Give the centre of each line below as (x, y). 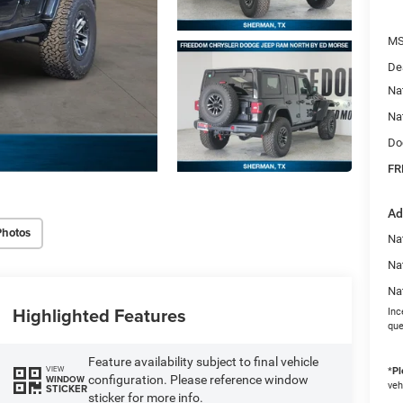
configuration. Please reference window (198, 379)
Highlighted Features (99, 315)
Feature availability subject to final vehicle (203, 361)
